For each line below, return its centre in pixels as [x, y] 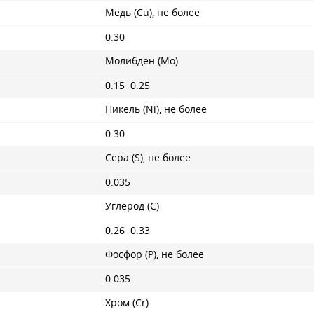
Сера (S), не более [148, 158]
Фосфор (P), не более [155, 254]
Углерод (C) [132, 206]
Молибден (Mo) [142, 61]
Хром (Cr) [127, 303]
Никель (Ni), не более [156, 109]
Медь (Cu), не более [152, 13]
